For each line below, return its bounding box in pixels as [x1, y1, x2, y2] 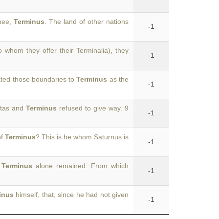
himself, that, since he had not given [13, 191, 129, 198]
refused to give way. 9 [57, 104, 129, 112]
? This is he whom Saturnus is [35, 133, 129, 141]
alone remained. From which [32, 162, 129, 170]
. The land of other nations [44, 18, 129, 25]
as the [107, 75, 129, 83]
